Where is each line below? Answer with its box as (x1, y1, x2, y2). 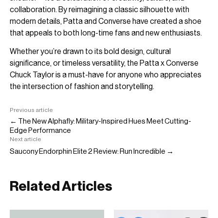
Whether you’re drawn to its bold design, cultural (10, 47, 171, 56)
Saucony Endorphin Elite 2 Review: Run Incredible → (10, 147, 174, 156)
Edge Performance (10, 126, 71, 135)
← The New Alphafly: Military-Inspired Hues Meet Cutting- (10, 117, 191, 126)
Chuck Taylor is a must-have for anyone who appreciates (10, 70, 201, 80)
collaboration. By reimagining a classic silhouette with (10, 5, 189, 15)
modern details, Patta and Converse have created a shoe (10, 17, 201, 26)
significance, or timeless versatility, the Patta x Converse (10, 58, 199, 68)
